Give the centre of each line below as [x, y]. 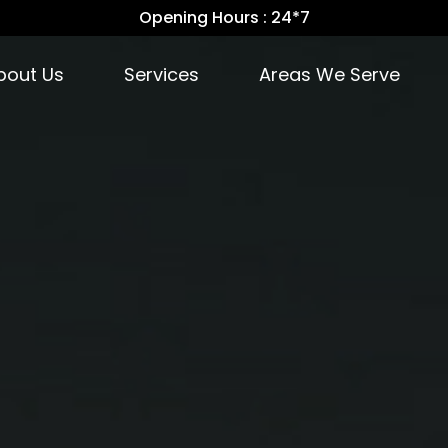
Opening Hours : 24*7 [224, 17]
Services [161, 74]
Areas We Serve [329, 74]
